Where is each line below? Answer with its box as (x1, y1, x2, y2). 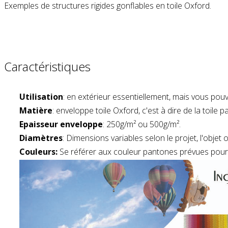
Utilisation (19, 91, 63, 102)
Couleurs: (19, 146, 58, 157)
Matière (19, 104, 52, 116)
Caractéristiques (4, 58, 91, 75)
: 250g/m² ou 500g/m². (103, 118, 181, 130)
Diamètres (19, 132, 63, 144)
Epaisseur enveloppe (19, 118, 103, 130)
